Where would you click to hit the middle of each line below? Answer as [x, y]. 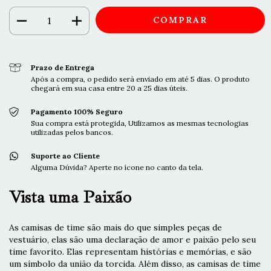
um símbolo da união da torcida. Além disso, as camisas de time [135, 263]
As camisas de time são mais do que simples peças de [116, 227]
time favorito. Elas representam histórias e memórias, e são [130, 251]
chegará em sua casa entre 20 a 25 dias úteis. [109, 88]
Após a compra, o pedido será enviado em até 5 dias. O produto [140, 79]
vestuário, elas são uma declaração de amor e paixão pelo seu [132, 239]
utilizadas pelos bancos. [72, 132]
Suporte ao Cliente [65, 155]
